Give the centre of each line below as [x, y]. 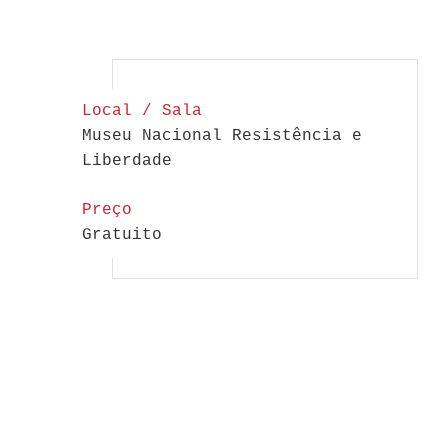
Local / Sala [142, 111]
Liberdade [127, 161]
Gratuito [122, 235]
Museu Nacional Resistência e [222, 136]
